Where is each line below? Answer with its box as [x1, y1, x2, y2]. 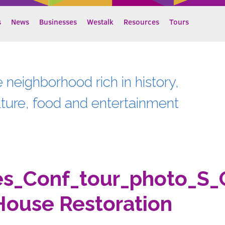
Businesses [39, 17, 77, 27]
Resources [124, 17, 159, 27]
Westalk [87, 17, 114, 27]
